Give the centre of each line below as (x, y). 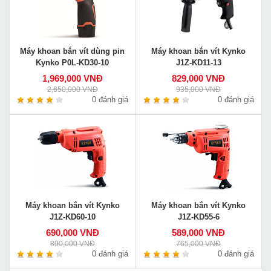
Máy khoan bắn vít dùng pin (73, 51)
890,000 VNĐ (72, 244)
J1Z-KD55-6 (198, 217)
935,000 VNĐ (199, 90)
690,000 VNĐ (72, 233)
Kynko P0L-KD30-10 (73, 63)
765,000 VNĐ (199, 244)
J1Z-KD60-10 (72, 217)
